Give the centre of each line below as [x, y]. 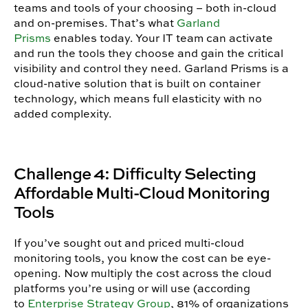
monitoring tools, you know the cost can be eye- [142, 258]
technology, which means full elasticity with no [138, 99]
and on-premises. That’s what [94, 23]
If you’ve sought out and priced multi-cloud [129, 243]
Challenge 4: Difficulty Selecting [135, 173]
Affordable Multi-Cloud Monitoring [142, 192]
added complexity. [63, 114]
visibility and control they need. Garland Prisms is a [151, 68]
